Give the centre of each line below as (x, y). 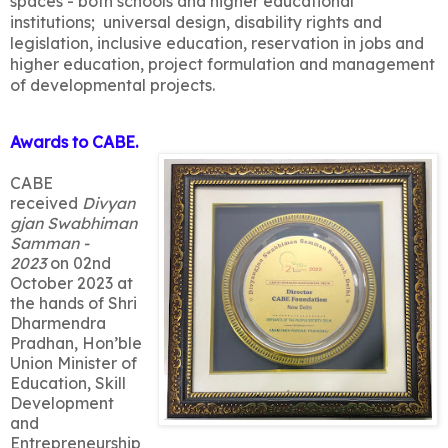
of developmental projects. (112, 84)
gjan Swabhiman (73, 223)
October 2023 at (71, 283)
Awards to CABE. (74, 142)
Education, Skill (68, 383)
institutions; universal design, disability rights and (196, 21)
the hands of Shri (73, 303)
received (44, 203)
